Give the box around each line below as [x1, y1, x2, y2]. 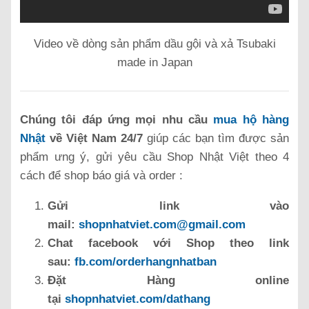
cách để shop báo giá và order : [20, 168, 183, 182]
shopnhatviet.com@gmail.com [79, 217, 246, 231]
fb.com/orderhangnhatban [74, 255, 217, 268]
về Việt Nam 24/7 [46, 131, 143, 145]
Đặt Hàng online [48, 273, 289, 287]
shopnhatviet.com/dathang [65, 292, 210, 306]
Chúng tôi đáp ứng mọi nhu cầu [20, 112, 214, 126]
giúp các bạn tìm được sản [143, 131, 289, 145]
